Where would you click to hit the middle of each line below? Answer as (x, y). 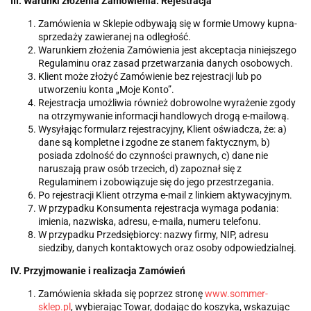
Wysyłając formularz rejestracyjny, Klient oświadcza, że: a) (162, 129)
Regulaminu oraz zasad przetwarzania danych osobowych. (166, 64)
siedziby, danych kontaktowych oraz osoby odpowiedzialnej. (167, 248)
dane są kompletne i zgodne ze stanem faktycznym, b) (154, 143)
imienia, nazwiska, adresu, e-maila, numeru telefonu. (150, 222)
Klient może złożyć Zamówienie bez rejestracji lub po (150, 77)
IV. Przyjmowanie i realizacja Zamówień (98, 271)
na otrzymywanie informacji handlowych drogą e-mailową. (164, 116)
